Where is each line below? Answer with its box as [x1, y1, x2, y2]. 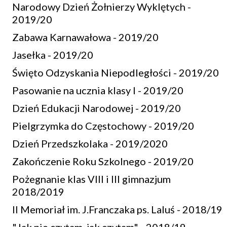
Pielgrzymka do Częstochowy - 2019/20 [12, 120, 194, 132]
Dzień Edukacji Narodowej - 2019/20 [12, 102, 181, 114]
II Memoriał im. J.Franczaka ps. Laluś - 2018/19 [12, 203, 222, 215]
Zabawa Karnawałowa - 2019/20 [12, 31, 159, 43]
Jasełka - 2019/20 [12, 49, 93, 61]
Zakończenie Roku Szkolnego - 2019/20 [12, 155, 194, 167]
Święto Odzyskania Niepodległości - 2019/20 [12, 66, 219, 79]
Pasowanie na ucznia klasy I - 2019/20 [12, 84, 183, 96]
